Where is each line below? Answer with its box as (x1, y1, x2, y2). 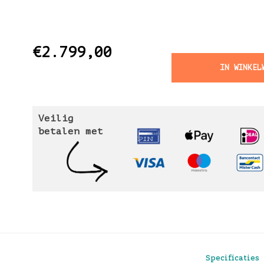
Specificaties (205, 253, 259, 262)
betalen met (38, 126, 103, 137)
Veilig (38, 113, 74, 124)
